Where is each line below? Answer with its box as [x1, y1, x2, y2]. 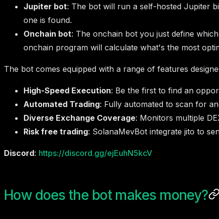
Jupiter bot [23, 1, 67, 11]
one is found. [23, 15, 72, 25]
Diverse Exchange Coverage [23, 112, 135, 123]
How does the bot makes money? [4, 186, 208, 203]
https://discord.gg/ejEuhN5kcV [39, 148, 152, 158]
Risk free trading [23, 126, 88, 136]
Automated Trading [23, 99, 100, 109]
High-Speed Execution [23, 85, 111, 95]
